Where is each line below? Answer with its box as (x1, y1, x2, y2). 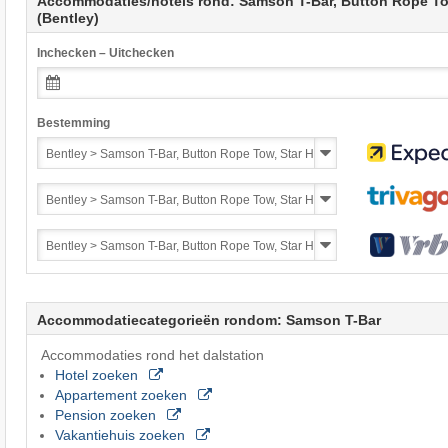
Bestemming (36, 115, 110, 130)
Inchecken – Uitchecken (36, 45, 174, 60)
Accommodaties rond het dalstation (40, 346, 264, 363)
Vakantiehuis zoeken (54, 426, 189, 443)
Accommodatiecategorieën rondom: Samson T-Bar (36, 311, 381, 328)
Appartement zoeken (54, 386, 191, 403)
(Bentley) (36, 9, 99, 26)
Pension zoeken (54, 406, 160, 423)
